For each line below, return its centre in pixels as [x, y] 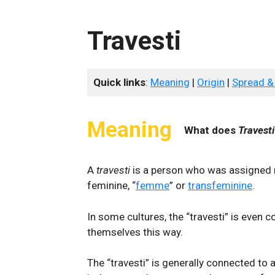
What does [211, 130]
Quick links [119, 82]
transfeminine [220, 185]
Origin [211, 82]
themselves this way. [135, 232]
